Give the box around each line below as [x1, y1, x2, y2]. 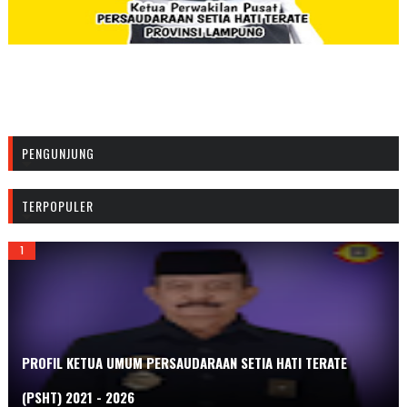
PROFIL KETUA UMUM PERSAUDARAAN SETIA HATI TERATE [21, 352, 347, 372]
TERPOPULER [21, 195, 94, 215]
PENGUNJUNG [21, 143, 94, 163]
